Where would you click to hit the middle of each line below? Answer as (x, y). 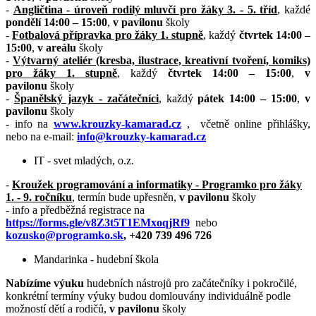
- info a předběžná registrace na (75, 210)
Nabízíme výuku (45, 284)
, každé (294, 10)
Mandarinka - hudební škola (98, 260)
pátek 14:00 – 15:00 (248, 99)
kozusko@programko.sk (65, 236)
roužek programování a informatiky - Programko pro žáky (161, 185)
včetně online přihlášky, (255, 124)
